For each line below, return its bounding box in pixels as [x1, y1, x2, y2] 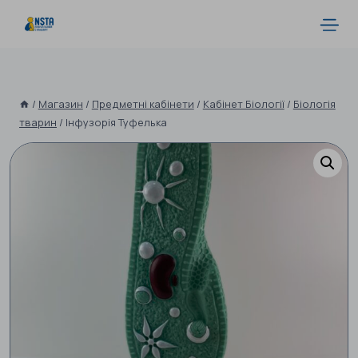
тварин [19, 115, 57, 129]
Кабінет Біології [202, 97, 284, 111]
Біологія [292, 97, 336, 111]
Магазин [38, 97, 83, 111]
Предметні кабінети [91, 97, 194, 111]
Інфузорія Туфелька [66, 115, 167, 129]
